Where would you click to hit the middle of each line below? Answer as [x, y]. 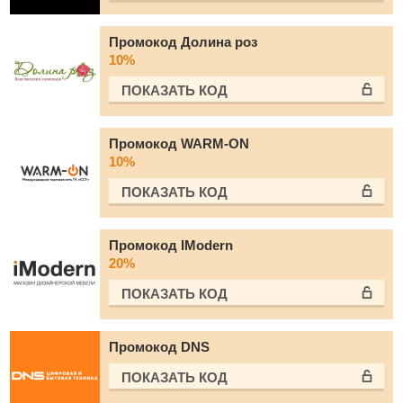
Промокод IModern [171, 245]
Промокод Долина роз [183, 42]
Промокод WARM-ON [179, 143]
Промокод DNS [159, 347]
